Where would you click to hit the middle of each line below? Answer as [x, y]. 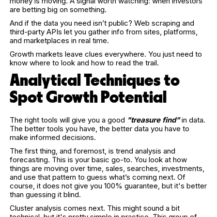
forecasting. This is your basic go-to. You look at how [98, 160]
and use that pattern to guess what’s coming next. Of [98, 177]
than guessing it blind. [45, 194]
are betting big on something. [58, 9]
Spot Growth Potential [90, 98]
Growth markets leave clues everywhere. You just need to [106, 54]
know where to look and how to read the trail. [84, 63]
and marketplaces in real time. [59, 40]
